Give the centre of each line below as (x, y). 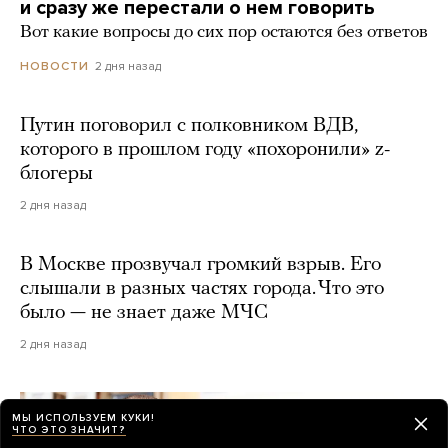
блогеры (56, 174)
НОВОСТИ (54, 66)
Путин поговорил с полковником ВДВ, (189, 126)
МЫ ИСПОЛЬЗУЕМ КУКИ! (83, 417)
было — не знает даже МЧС (144, 313)
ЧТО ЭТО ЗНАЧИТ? (69, 429)
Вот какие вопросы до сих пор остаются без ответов (224, 33)
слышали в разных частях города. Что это (202, 289)
